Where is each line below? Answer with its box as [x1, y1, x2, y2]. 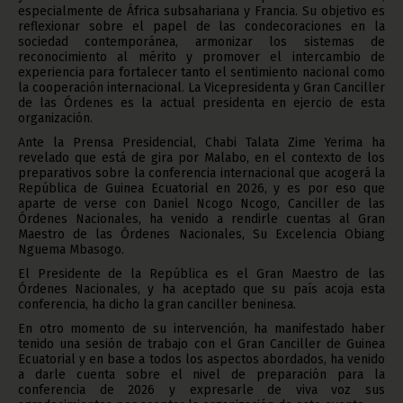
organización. [18, 111, 93, 127]
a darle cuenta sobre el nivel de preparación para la [18, 367, 385, 383]
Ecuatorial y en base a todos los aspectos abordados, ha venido [18, 352, 385, 368]
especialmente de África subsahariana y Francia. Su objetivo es [18, 4, 385, 20]
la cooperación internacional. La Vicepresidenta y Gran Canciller [18, 80, 385, 96]
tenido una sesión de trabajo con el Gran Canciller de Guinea [18, 336, 385, 353]
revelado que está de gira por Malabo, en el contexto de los [18, 150, 385, 166]
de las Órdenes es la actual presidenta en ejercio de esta [18, 95, 385, 112]
